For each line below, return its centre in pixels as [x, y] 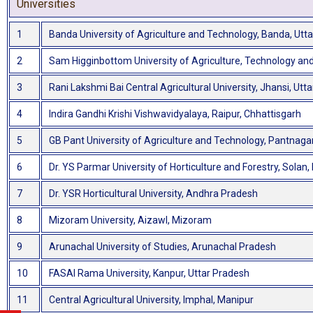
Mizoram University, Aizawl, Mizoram [130, 220]
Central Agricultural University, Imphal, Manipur [151, 300]
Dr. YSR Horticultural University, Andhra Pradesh [153, 194]
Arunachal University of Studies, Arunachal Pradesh [162, 247]
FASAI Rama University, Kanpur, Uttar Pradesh [149, 274]
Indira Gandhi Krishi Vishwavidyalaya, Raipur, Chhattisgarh [175, 114]
